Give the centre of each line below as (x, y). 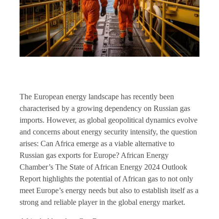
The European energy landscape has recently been (97, 97)
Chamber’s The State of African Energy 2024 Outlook (103, 167)
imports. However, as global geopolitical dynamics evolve (109, 120)
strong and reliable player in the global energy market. (102, 202)
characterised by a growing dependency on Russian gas (105, 109)
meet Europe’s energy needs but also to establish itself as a (109, 191)
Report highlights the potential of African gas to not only (106, 179)
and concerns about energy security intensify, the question (108, 132)
